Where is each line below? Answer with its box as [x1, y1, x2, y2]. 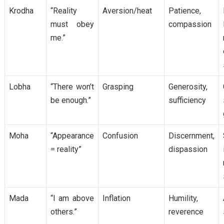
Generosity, [168, 82, 207, 92]
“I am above [50, 193, 94, 203]
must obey [50, 19, 94, 29]
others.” [50, 207, 77, 217]
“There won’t [50, 82, 94, 92]
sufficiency [168, 95, 206, 105]
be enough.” [50, 95, 91, 105]
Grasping [102, 82, 133, 92]
